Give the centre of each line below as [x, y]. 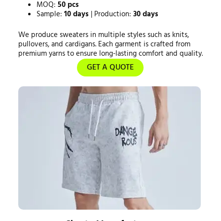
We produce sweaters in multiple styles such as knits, [103, 35]
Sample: [51, 14]
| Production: [111, 14]
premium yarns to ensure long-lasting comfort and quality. [110, 54]
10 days [77, 14]
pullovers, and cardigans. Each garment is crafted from [104, 44]
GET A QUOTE [110, 67]
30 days [146, 14]
